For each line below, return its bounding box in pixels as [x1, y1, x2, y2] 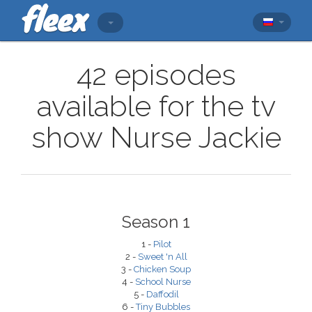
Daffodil [146, 289, 179, 299]
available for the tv [36, 89, 276, 123]
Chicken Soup [134, 264, 191, 274]
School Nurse [134, 276, 191, 287]
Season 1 [122, 212, 190, 232]
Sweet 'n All [137, 251, 187, 262]
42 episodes [76, 58, 236, 92]
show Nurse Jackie [31, 120, 281, 155]
